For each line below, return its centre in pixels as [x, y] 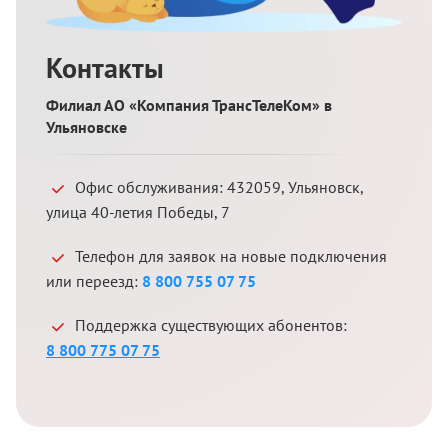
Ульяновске [86, 126]
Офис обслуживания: [151, 186]
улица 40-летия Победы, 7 [138, 211]
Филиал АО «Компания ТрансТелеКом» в [189, 104]
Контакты [105, 67]
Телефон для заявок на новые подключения [231, 255]
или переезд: [94, 280]
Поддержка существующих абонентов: [211, 324]
